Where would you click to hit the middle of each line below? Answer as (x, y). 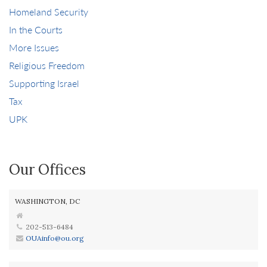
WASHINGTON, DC (47, 201)
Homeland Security (49, 12)
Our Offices (47, 170)
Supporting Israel (44, 83)
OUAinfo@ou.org (55, 238)
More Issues (34, 47)
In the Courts (36, 30)
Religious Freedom (47, 65)
